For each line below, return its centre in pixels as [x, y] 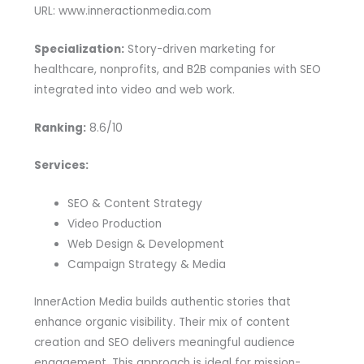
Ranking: [60, 128]
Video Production [114, 224]
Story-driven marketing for [199, 49]
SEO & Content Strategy [134, 204]
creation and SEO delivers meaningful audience [164, 342]
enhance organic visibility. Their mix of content [162, 322]
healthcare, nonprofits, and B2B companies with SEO [177, 69]
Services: [61, 166]
